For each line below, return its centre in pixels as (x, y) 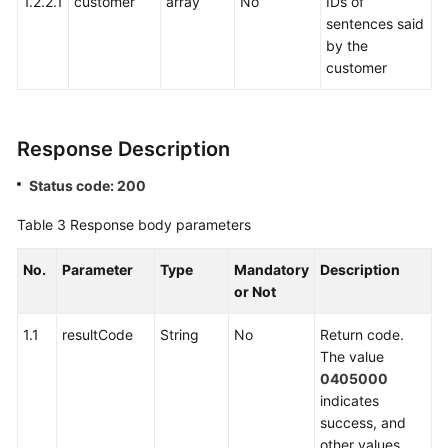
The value (352, 356)
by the (347, 45)
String (179, 334)
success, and (363, 422)
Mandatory (271, 269)
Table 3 (43, 224)
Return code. (362, 334)
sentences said (375, 23)
